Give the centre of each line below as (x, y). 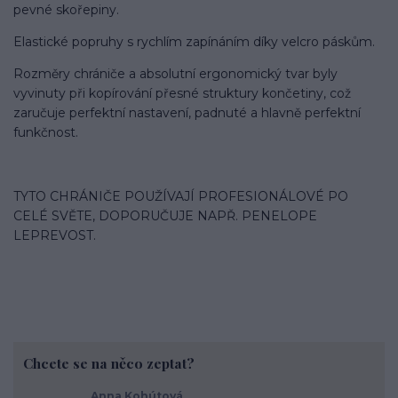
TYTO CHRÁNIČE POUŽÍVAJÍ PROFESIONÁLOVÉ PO (181, 196)
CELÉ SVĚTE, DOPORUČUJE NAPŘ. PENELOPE (165, 215)
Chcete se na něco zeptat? (108, 363)
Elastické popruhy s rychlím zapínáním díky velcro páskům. (194, 41)
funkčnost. (46, 132)
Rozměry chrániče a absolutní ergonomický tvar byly (175, 73)
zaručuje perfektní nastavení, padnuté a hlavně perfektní (187, 112)
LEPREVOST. (55, 235)
